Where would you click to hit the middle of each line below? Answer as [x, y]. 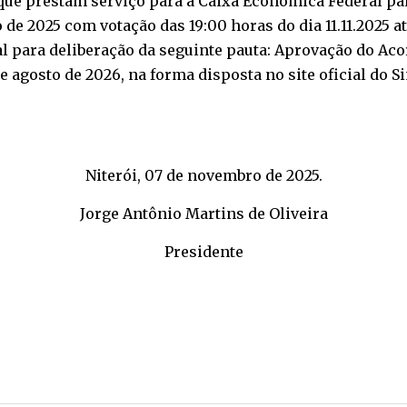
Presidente [203, 252]
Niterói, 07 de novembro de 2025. [203, 176]
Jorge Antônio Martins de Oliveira [203, 214]
